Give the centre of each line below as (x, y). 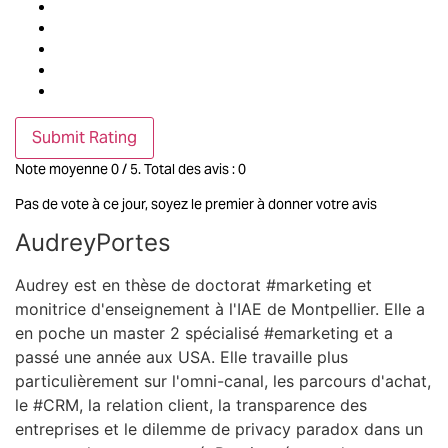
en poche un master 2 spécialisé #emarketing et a (204, 333)
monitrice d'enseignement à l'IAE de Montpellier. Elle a (220, 309)
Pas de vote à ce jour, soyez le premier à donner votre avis (196, 204)
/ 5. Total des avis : (178, 168)
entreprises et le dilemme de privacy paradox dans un (219, 429)
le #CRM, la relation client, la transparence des (191, 405)
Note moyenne (63, 168)
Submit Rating (84, 137)
